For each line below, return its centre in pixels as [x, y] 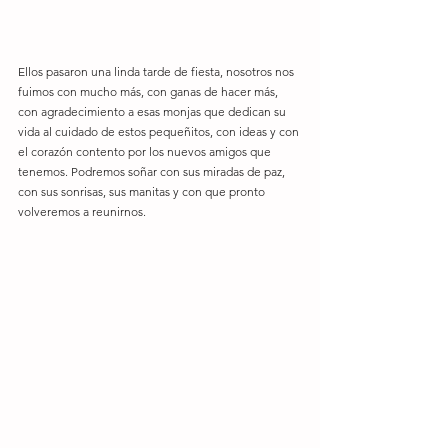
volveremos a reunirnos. [83, 212]
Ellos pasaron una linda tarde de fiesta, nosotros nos [157, 72]
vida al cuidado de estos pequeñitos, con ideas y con [160, 132]
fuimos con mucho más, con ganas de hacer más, [149, 92]
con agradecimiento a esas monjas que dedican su [153, 112]
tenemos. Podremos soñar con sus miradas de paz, [153, 172]
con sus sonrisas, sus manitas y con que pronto [143, 192]
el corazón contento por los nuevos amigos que [146, 152]
